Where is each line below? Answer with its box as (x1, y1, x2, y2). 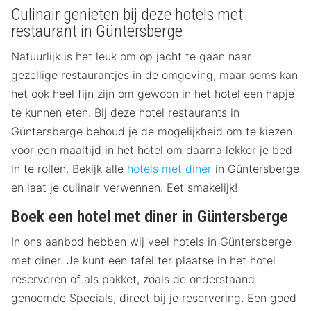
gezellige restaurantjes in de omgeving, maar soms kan (11, 68, 298, 83)
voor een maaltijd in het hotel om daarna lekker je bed (11, 143, 292, 158)
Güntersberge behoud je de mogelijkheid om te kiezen (11, 124, 292, 139)
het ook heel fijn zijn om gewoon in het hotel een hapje (11, 87, 294, 101)
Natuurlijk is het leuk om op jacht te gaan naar (11, 49, 251, 64)
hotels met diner (127, 162, 212, 176)
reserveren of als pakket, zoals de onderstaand (11, 272, 255, 287)
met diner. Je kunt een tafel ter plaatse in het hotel (11, 253, 276, 268)
